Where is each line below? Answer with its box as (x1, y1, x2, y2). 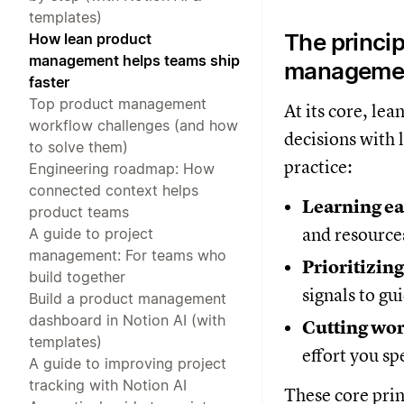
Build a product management (29, 289, 226, 308)
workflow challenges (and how (29, 115, 238, 134)
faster (29, 72, 69, 91)
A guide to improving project (29, 353, 226, 372)
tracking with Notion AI (29, 375, 187, 394)
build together (29, 267, 125, 286)
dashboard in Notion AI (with (29, 310, 225, 329)
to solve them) (29, 137, 128, 156)
